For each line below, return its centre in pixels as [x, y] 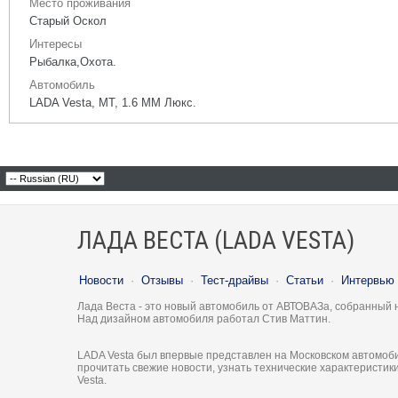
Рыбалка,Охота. [73, 62]
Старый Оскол [68, 21]
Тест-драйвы [235, 280]
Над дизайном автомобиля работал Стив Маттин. [204, 319]
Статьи [305, 280]
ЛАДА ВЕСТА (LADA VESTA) [216, 240]
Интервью [368, 280]
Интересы [56, 44]
